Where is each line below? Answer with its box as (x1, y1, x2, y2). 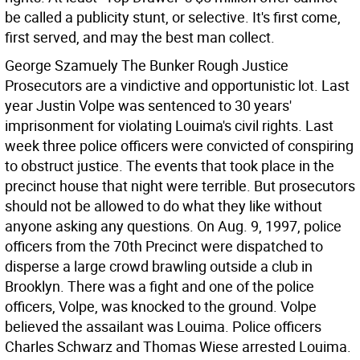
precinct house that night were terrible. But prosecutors (5, 176, 355, 195)
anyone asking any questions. (5, 216, 197, 235)
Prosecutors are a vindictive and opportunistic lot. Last (5, 76, 350, 95)
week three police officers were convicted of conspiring (5, 136, 354, 155)
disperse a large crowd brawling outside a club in (5, 256, 313, 276)
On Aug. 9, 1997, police (197, 216, 342, 235)
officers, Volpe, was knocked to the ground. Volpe (5, 297, 317, 316)
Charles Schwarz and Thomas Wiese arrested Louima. (5, 337, 351, 356)
